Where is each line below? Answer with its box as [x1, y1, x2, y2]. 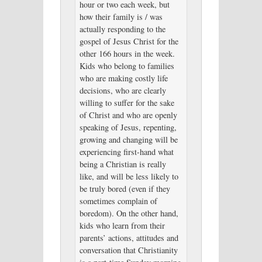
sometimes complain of [79, 195, 157, 206]
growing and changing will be [79, 133, 178, 145]
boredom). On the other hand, [79, 207, 178, 219]
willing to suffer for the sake [79, 96, 174, 108]
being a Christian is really [79, 158, 166, 170]
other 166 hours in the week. [79, 47, 175, 59]
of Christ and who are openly [79, 109, 177, 120]
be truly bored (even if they [79, 182, 170, 194]
